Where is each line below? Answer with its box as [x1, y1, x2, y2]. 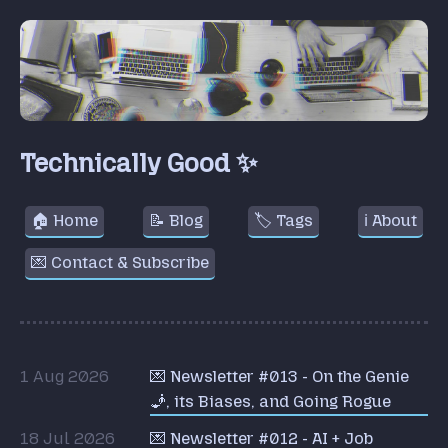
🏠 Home [31, 210, 98, 230]
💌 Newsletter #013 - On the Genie [150, 366, 409, 386]
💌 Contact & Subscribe [31, 252, 209, 272]
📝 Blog [149, 210, 203, 230]
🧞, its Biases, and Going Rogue [150, 391, 391, 411]
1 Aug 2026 [20, 366, 109, 386]
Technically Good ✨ [20, 148, 257, 180]
